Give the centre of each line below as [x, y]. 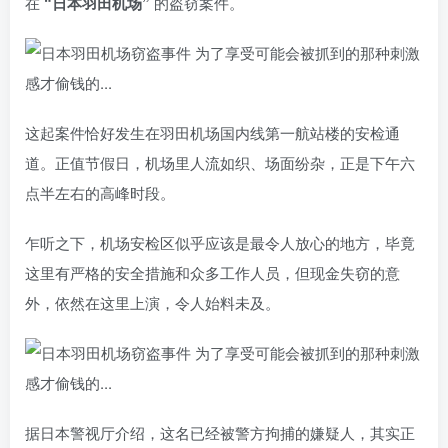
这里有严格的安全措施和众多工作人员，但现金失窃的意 [212, 273]
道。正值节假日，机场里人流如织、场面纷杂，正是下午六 [220, 163]
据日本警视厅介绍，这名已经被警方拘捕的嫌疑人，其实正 [220, 433]
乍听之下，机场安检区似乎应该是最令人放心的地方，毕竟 [220, 243]
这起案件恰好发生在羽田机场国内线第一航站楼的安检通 [212, 133]
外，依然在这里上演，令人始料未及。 [152, 303]
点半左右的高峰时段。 [100, 193]
